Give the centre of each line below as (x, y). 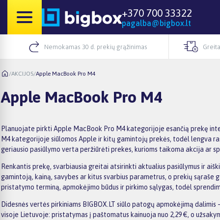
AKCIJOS (22, 73)
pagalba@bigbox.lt (156, 23)
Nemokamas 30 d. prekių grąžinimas (96, 47)
